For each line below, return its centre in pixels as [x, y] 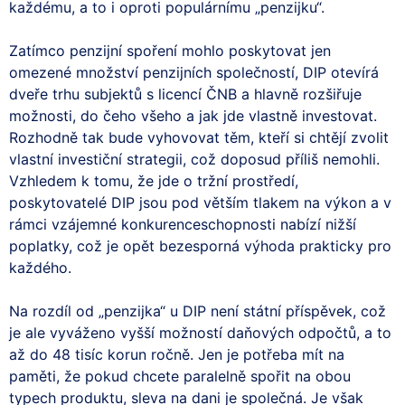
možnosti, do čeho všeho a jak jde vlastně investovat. [193, 115]
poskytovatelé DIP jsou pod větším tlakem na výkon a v [200, 202]
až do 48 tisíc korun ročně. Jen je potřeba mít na [177, 354]
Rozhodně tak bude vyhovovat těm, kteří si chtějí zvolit [199, 137]
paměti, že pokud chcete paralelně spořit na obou [180, 376]
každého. [40, 267]
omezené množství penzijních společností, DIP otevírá [194, 72]
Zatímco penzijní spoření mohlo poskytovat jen [170, 50]
